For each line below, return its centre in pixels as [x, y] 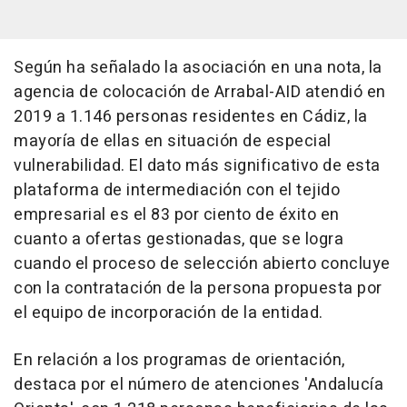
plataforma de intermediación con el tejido [177, 191]
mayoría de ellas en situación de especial [173, 142]
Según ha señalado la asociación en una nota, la [198, 68]
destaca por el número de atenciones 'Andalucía [199, 385]
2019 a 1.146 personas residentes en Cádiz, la [191, 117]
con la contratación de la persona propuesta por [198, 289]
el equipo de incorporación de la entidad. [169, 313]
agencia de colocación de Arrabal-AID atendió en [200, 93]
